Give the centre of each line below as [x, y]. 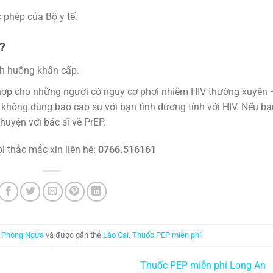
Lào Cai [115, 235]
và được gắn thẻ [73, 235]
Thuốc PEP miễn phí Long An [204, 265]
